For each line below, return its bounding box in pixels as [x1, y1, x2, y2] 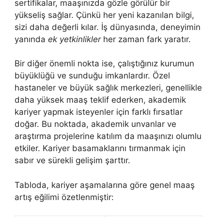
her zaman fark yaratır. [101, 34, 191, 44]
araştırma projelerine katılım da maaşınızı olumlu [15, 131, 201, 141]
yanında [15, 34, 48, 44]
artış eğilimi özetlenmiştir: [15, 192, 114, 202]
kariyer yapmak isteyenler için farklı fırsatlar [15, 107, 183, 117]
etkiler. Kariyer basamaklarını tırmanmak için [15, 143, 186, 153]
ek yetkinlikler [48, 34, 101, 44]
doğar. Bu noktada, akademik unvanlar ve [15, 119, 176, 129]
